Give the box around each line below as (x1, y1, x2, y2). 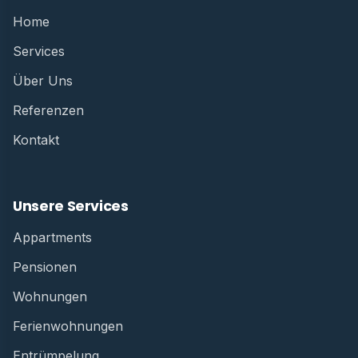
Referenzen (13, 101, 84, 118)
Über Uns (13, 72, 73, 89)
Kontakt (13, 131, 59, 148)
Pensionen (13, 258, 77, 275)
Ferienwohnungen (13, 317, 123, 334)
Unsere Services (13, 196, 129, 216)
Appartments (13, 229, 92, 245)
